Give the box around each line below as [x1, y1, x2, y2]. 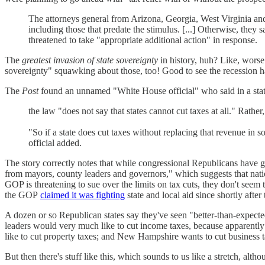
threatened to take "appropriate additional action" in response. [28, 34, 257, 45]
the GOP [5, 189, 40, 200]
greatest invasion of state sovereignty [22, 54, 158, 65]
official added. [28, 137, 82, 148]
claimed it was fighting [40, 189, 125, 200]
